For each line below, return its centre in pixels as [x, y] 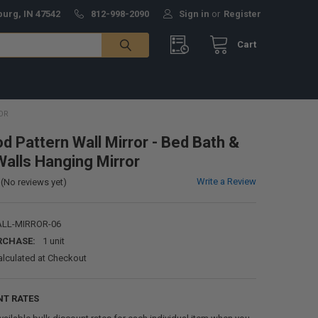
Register [242, 13]
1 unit [53, 241]
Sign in [194, 13]
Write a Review [227, 181]
